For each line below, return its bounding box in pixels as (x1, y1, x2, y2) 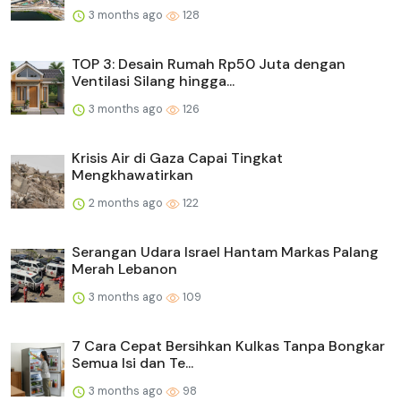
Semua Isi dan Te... (72, 353, 193, 372)
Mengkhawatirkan (72, 165, 193, 184)
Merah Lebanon (72, 259, 177, 278)
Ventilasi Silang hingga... (72, 71, 235, 90)
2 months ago (86, 194, 166, 210)
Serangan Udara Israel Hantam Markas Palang (72, 242, 379, 261)
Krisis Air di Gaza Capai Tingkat (72, 148, 283, 167)
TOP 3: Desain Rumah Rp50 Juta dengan (72, 54, 346, 73)
